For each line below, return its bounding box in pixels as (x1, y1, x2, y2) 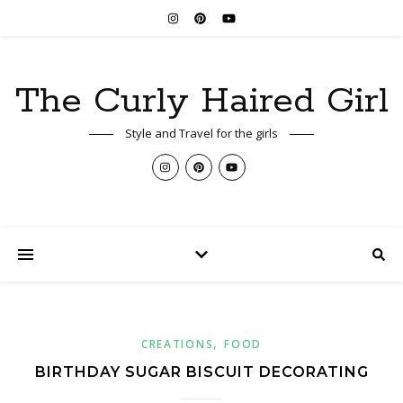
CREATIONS (140, 336, 214, 352)
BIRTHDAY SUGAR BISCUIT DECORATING (34, 363, 369, 381)
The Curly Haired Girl (14, 78, 389, 124)
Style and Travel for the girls (125, 125, 278, 141)
